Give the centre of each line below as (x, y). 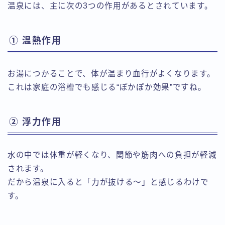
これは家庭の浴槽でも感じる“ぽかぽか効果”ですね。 (107, 87)
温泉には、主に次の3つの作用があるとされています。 (110, 6)
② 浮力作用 (35, 122)
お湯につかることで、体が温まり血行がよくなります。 (111, 74)
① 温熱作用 (35, 41)
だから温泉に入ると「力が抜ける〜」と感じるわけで (108, 182)
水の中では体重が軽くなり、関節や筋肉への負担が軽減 (112, 155)
